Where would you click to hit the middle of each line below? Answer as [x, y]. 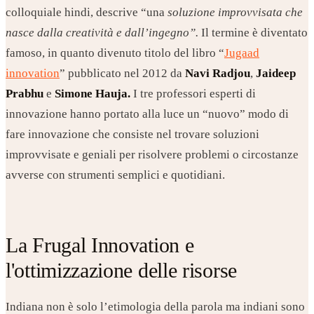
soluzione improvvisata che [234, 13]
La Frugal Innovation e [100, 245]
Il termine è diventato [254, 33]
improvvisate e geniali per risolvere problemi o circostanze [152, 155]
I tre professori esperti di [193, 94]
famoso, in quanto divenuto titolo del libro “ [115, 53]
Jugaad [242, 53]
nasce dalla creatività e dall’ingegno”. [103, 33]
